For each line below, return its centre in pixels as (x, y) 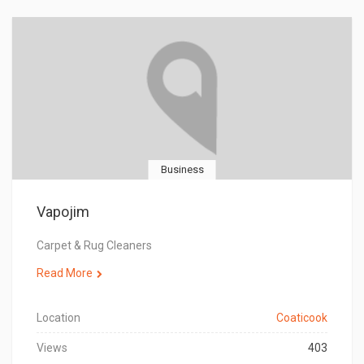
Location (58, 318)
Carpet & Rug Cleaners (94, 245)
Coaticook (302, 318)
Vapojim (63, 212)
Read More (65, 273)
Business (182, 169)
